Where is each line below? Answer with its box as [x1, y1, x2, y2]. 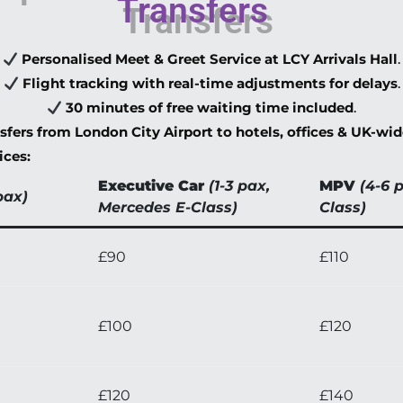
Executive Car [98, 177, 204, 195]
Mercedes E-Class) [98, 199, 237, 217]
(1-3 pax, [209, 177, 270, 195]
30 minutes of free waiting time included [66, 99, 354, 117]
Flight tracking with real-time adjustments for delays [22, 75, 398, 93]
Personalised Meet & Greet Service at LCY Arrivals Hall [22, 50, 399, 68]
